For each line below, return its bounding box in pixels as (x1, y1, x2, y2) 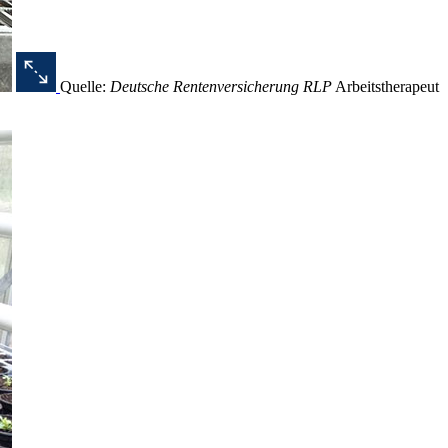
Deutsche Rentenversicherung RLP (106, 78, 332, 95)
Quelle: (60, 78, 106, 95)
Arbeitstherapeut (335, 78, 439, 95)
